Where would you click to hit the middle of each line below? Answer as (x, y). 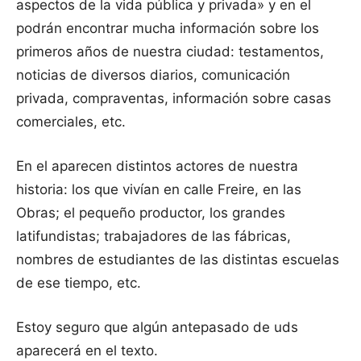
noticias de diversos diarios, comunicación (153, 75)
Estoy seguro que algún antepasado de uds (157, 328)
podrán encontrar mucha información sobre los (168, 29)
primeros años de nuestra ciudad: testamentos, (170, 52)
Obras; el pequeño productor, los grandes (151, 213)
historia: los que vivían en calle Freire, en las (159, 190)
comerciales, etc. (71, 122)
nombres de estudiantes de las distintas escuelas (178, 260)
